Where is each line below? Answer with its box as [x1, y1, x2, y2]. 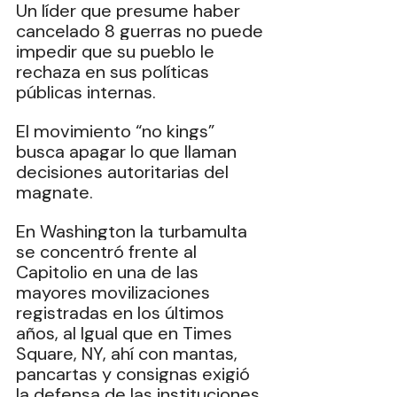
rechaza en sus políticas [16, 60, 214, 83]
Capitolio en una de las [16, 261, 203, 284]
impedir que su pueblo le [16, 40, 219, 63]
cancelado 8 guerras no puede [16, 19, 268, 43]
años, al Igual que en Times [16, 322, 237, 345]
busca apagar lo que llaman [16, 140, 241, 163]
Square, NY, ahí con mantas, [16, 342, 242, 365]
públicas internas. [16, 81, 160, 104]
